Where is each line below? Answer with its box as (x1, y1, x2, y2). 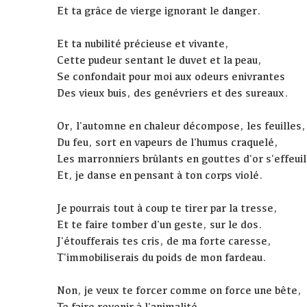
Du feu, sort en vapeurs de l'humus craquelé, (57, 136, 279, 149)
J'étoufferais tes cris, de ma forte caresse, (57, 234, 272, 248)
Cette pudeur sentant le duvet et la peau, (57, 53, 262, 67)
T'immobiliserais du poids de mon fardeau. (57, 251, 267, 265)
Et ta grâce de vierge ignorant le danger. (57, 4, 262, 18)
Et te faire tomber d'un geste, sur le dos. (57, 218, 263, 232)
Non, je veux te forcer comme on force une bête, (57, 284, 302, 297)
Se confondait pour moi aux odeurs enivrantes (57, 70, 286, 84)
